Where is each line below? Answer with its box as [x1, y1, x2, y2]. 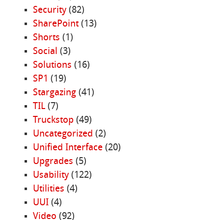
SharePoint [32, 19, 79, 29]
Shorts [32, 33, 60, 43]
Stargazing [32, 88, 76, 98]
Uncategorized [32, 129, 93, 139]
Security [32, 5, 66, 16]
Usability [32, 170, 69, 181]
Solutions [32, 60, 72, 71]
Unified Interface [32, 143, 103, 153]
